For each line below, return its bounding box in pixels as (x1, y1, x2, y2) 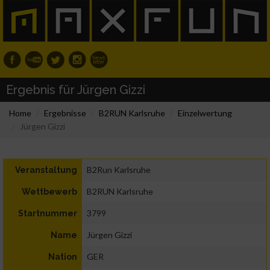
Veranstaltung (15, 165, 77, 175)
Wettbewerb (22, 187, 77, 197)
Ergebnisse (44, 108, 86, 119)
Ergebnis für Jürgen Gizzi (6, 83, 145, 98)
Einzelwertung (178, 108, 232, 119)
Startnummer (18, 209, 77, 219)
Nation (48, 252, 77, 262)
